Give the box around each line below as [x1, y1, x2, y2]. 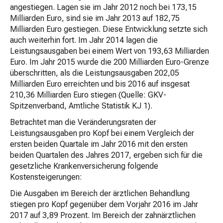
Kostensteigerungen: [10, 172, 82, 182]
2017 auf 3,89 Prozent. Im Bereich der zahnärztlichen [10, 211, 196, 220]
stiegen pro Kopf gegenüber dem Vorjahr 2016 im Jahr [10, 200, 198, 209]
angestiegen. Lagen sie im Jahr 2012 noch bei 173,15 [10, 2, 197, 12]
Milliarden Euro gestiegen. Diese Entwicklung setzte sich [10, 24, 208, 34]
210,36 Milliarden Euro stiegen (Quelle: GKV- [10, 90, 166, 100]
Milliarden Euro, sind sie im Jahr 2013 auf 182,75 [10, 13, 180, 23]
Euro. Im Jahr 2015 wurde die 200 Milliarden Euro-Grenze [10, 57, 209, 67]
